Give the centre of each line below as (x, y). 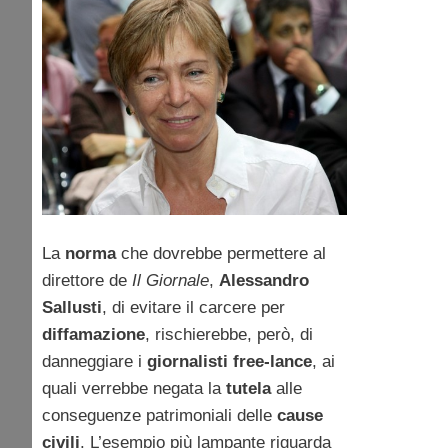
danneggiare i (94, 362)
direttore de (87, 281)
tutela (248, 389)
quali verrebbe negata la (134, 389)
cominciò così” (138, 87)
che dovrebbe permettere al (221, 254)
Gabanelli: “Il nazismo (187, 48)
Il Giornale (170, 281)
